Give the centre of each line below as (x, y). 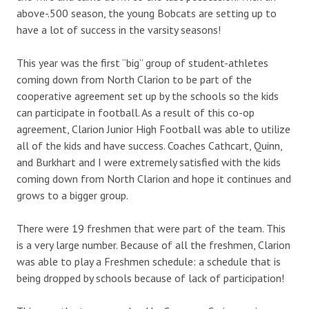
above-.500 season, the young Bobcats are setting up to (147, 13)
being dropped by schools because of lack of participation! (150, 278)
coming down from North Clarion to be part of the (134, 79)
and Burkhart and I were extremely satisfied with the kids (149, 162)
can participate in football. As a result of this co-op (136, 112)
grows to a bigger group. (72, 195)
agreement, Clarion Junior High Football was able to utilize (153, 129)
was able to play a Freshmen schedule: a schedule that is (149, 261)
